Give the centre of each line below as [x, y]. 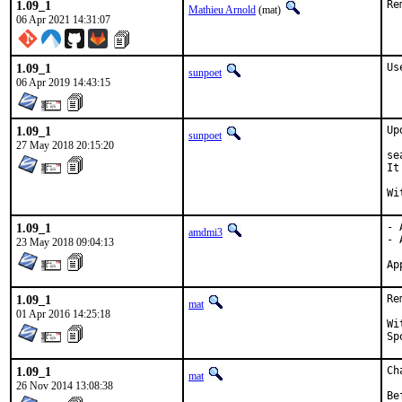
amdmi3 [205, 232]
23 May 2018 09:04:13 [65, 242]
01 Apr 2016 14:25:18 [63, 314]
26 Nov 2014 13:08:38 [65, 386]
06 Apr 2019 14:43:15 [63, 83]
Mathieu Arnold [222, 10]
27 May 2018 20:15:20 [65, 145]
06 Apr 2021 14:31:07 [63, 20]
